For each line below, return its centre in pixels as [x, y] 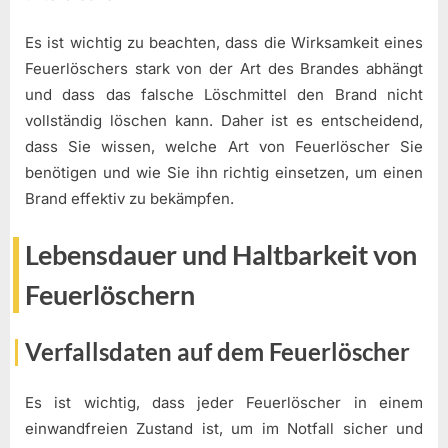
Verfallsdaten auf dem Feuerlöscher [217, 352]
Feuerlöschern [110, 294]
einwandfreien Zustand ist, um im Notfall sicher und [224, 428]
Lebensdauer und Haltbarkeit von [221, 254]
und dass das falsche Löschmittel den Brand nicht [224, 95]
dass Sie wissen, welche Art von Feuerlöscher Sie [224, 147]
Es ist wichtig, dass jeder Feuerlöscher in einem [224, 402]
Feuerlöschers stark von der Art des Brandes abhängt [224, 69]
